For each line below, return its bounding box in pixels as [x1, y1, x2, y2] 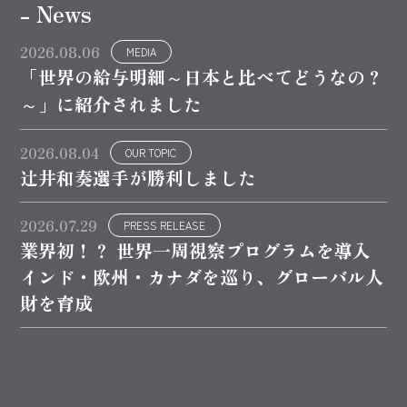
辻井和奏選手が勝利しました [20, 164, 257, 191]
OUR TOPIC [125, 144, 177, 160]
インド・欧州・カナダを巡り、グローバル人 [20, 263, 384, 290]
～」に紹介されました [20, 90, 203, 117]
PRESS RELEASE [124, 217, 206, 233]
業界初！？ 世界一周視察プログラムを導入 [20, 236, 372, 263]
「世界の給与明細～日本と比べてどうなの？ [20, 63, 384, 90]
